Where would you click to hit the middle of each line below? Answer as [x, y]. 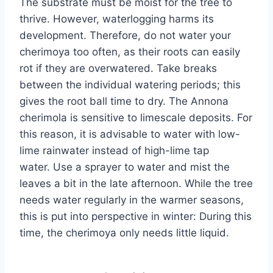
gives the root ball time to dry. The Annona [124, 101]
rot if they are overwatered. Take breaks [118, 68]
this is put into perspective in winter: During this [136, 216]
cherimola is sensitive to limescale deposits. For [136, 117]
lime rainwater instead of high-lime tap [114, 150]
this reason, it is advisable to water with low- [130, 134]
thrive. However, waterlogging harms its [117, 19]
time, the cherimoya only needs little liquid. [124, 232]
